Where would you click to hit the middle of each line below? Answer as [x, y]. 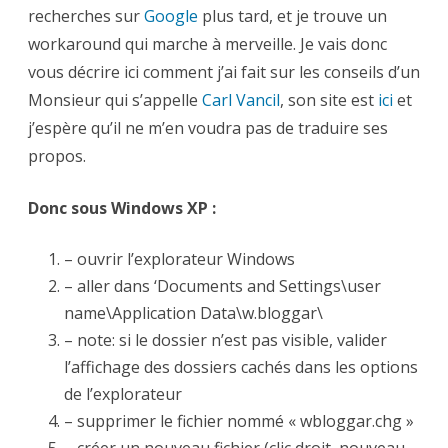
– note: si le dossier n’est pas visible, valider [225, 340]
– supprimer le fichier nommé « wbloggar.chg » [239, 421]
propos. [57, 156]
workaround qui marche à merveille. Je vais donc [207, 44]
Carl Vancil [241, 100]
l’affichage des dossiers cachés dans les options [241, 367]
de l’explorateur [123, 394]
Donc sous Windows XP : [122, 208]
